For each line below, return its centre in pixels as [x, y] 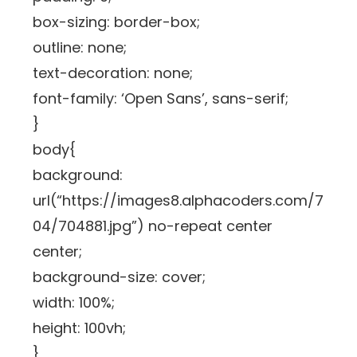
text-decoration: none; [113, 73]
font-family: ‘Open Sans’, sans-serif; [161, 99]
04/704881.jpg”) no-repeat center [153, 226]
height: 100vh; [80, 328]
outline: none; [80, 48]
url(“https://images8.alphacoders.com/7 [178, 201]
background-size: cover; [120, 277]
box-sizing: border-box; [117, 22]
